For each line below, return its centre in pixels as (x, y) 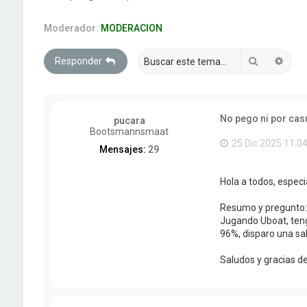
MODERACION (131, 28)
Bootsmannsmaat (130, 132)
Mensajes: (123, 149)
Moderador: (71, 28)
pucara (129, 121)
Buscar (274, 60)
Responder (78, 61)
